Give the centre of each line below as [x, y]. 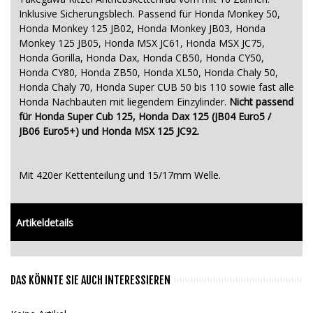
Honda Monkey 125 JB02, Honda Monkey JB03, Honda [142, 28]
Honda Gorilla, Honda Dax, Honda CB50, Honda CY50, [141, 57]
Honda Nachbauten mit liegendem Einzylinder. [123, 101]
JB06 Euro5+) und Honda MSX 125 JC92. [109, 131]
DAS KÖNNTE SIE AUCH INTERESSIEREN [90, 280]
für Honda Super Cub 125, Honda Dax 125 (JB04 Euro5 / [145, 116]
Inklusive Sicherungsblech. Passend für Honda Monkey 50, [150, 13]
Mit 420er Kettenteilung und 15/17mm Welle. [120, 175]
